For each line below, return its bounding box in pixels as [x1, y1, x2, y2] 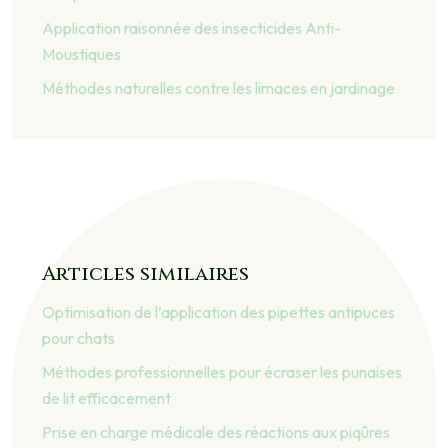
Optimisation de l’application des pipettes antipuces [42, 302, 395, 322]
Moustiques [42, 44, 121, 64]
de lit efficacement [42, 388, 171, 408]
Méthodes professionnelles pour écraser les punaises [42, 362, 402, 382]
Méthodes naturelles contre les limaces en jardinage [42, 78, 395, 98]
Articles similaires [42, 260, 249, 287]
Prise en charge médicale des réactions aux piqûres [42, 422, 390, 442]
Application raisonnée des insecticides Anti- [42, 18, 341, 38]
